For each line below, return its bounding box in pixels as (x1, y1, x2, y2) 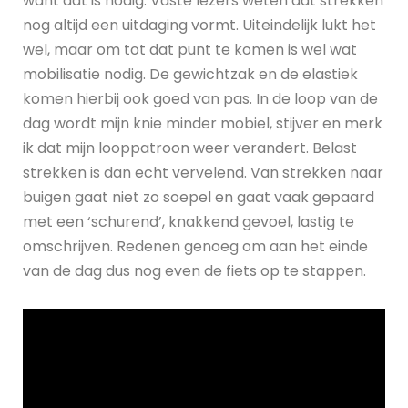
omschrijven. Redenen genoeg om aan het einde (23, 236, 368, 258)
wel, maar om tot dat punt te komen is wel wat (23, 39, 357, 61)
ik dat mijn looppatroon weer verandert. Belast (23, 138, 357, 159)
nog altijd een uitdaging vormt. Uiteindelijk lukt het (23, 15, 376, 36)
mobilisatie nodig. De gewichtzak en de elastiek (23, 64, 358, 86)
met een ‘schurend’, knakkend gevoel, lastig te (23, 211, 354, 233)
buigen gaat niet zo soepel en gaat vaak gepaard (23, 187, 374, 209)
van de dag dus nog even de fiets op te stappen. (23, 260, 366, 282)
